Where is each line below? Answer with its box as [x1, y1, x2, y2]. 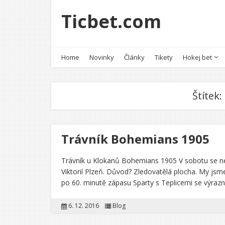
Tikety [155, 53, 173, 62]
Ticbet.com [61, 9, 161, 34]
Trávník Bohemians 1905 [61, 131, 209, 147]
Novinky [89, 53, 114, 62]
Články [124, 53, 145, 62]
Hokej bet [183, 53, 212, 62]
